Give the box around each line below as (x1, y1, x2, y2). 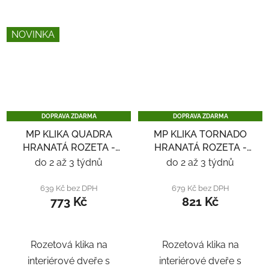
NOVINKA (11, 29, 55, 41)
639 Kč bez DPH (40, 183, 98, 193)
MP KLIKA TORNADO (154, 128, 247, 140)
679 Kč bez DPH (171, 183, 229, 193)
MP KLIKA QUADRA (25, 128, 112, 140)
